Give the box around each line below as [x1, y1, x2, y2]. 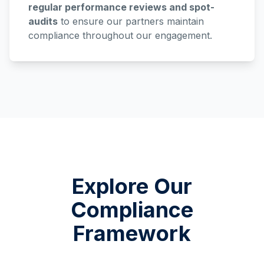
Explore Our [72, 173, 192, 199]
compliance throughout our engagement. [28, 29, 212, 41]
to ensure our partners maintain [58, 15, 204, 27]
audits [28, 15, 58, 27]
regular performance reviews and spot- [28, 1, 214, 13]
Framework [73, 220, 191, 246]
